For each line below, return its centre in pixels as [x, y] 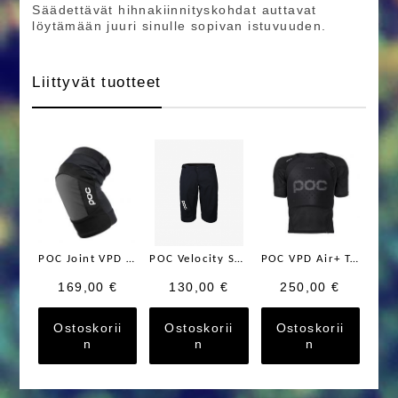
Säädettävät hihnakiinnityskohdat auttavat [175, 9]
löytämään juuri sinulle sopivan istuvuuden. [179, 25]
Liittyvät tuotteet [97, 83]
